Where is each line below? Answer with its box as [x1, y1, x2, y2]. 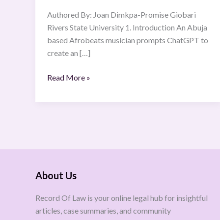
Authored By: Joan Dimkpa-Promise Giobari [47, 10, 196, 20]
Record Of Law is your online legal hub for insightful [35, 193, 208, 202]
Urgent [47, 3, 71, 13]
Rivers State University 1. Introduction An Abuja [47, 23, 207, 32]
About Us [35, 169, 77, 181]
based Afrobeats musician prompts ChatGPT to [47, 35, 208, 45]
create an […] [47, 48, 90, 58]
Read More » [47, 73, 90, 82]
